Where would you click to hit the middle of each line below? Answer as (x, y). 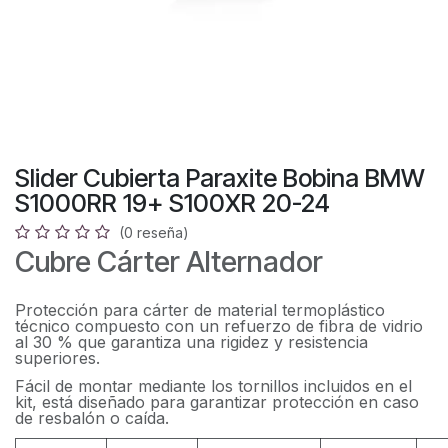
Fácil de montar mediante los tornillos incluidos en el (213, 385)
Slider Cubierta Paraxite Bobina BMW (220, 177)
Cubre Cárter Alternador (169, 261)
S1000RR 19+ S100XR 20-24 (172, 202)
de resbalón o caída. (92, 417)
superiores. (57, 357)
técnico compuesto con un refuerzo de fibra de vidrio (219, 325)
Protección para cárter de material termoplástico (200, 309)
